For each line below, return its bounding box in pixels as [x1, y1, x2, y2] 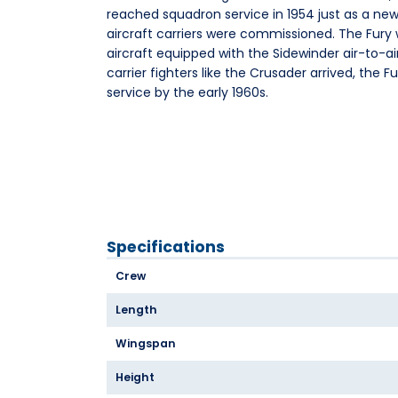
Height [115, 370, 155, 386]
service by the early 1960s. [106, 84, 268, 101]
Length [115, 302, 157, 318]
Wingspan [115, 336, 176, 352]
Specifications [106, 236, 225, 259]
